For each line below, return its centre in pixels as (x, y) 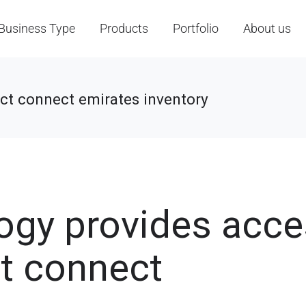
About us (267, 29)
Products (124, 29)
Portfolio (196, 29)
